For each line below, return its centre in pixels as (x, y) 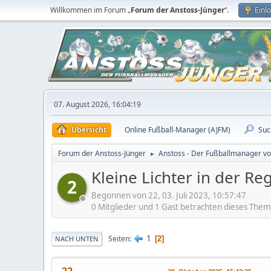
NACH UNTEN (77, 239)
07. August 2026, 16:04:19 (97, 104)
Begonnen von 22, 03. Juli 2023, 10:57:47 (169, 195)
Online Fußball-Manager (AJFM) (178, 130)
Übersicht (89, 130)
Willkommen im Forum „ (90, 10)
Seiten (119, 238)
